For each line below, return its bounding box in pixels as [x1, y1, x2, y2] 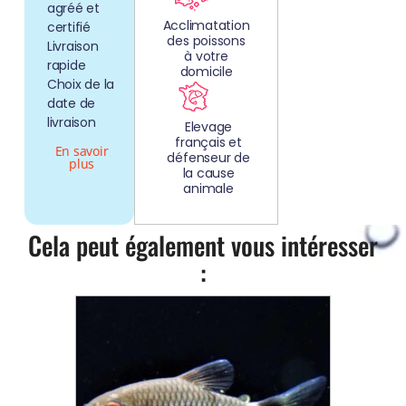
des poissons [167, 32, 246, 51]
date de [46, 94, 96, 113]
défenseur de [167, 149, 250, 168]
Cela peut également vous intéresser [28, 227, 378, 265]
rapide [46, 56, 86, 75]
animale [183, 179, 234, 198]
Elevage [184, 118, 233, 137]
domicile [179, 63, 233, 82]
